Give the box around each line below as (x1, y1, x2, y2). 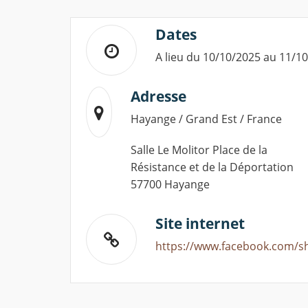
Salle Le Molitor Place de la (131, 142, 268, 158)
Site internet (155, 214, 245, 234)
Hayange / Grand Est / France (131, 111, 283, 127)
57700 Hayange (131, 177, 210, 192)
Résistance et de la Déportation (131, 159, 294, 175)
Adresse (131, 87, 187, 107)
